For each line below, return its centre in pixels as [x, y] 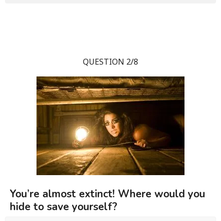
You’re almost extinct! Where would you [108, 194]
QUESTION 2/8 [110, 61]
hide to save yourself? [64, 206]
